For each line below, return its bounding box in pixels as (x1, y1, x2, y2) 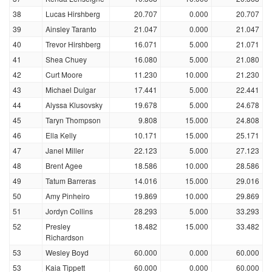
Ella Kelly (46, 130, 76, 140)
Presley (46, 221, 70, 231)
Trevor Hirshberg (46, 39, 101, 49)
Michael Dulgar (46, 84, 96, 95)
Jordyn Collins (46, 206, 93, 216)
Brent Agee (46, 160, 83, 171)
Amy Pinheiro (46, 191, 90, 201)
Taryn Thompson (46, 115, 101, 125)
